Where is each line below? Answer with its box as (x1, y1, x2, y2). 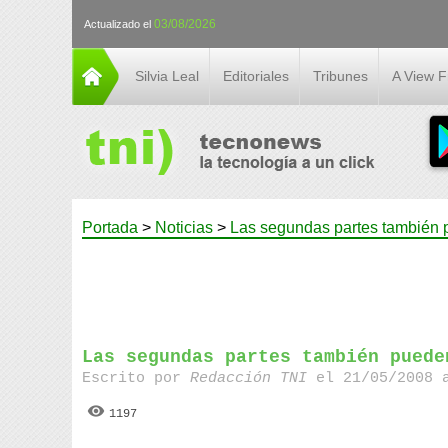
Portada (82, 219, 138, 236)
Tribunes (313, 68, 368, 84)
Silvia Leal (135, 68, 199, 84)
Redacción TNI (190, 370, 317, 387)
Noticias (155, 219, 213, 236)
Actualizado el (84, 18, 154, 30)
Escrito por (82, 370, 191, 387)
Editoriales (223, 68, 289, 84)
